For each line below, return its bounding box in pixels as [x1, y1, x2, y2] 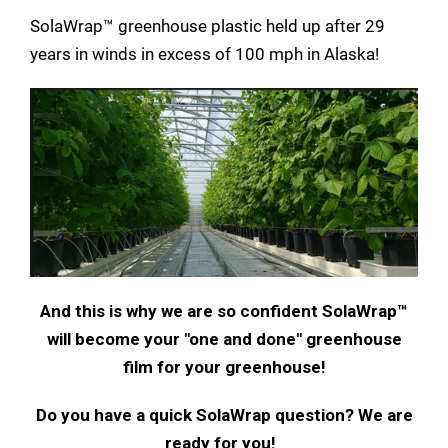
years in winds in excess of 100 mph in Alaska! [30, 43, 379, 64]
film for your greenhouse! [122, 356, 326, 377]
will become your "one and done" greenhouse [46, 328, 402, 349]
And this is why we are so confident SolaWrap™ [40, 300, 408, 321]
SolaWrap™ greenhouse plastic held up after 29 [30, 15, 385, 36]
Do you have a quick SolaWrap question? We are [35, 404, 413, 425]
